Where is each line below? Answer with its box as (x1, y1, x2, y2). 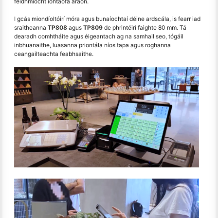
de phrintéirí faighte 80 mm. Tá (103, 23, 186, 31)
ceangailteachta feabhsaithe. (14, 50, 93, 57)
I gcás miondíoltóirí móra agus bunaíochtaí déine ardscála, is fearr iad (14, 15, 200, 22)
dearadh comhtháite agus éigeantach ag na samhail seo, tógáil (14, 32, 183, 40)
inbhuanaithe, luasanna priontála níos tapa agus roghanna (14, 41, 171, 49)
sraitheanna (14, 23, 48, 31)
